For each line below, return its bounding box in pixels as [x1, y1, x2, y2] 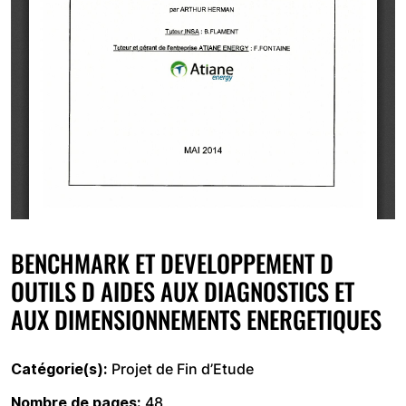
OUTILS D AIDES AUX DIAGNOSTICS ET [11, 273, 354, 309]
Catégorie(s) [11, 360, 103, 378]
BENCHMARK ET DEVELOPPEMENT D [11, 245, 333, 281]
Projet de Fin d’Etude [111, 360, 254, 378]
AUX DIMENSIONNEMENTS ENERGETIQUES [11, 301, 382, 337]
